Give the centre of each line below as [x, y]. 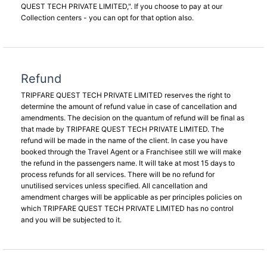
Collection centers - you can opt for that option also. [107, 18]
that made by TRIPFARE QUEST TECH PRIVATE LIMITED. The [122, 129]
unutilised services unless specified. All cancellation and [114, 186]
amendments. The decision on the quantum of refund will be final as [133, 118]
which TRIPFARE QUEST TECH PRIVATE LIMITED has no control [127, 208]
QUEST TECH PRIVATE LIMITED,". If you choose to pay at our [122, 6]
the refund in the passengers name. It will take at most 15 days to [128, 163]
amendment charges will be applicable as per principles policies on [131, 197]
